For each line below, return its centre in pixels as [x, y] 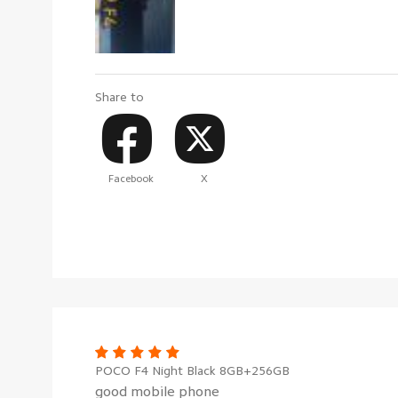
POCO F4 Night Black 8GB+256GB [192, 371]
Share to [119, 97]
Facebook [131, 179]
